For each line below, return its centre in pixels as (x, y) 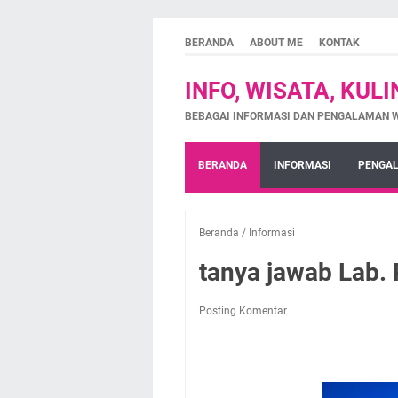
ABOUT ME (276, 43)
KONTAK (339, 43)
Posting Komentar (243, 311)
